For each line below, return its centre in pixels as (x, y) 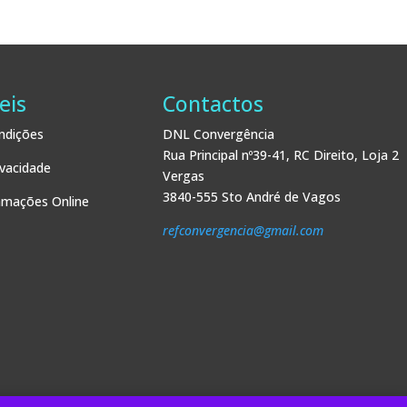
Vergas (184, 175)
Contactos (213, 103)
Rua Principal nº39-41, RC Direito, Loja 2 (281, 154)
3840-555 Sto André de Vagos (252, 196)
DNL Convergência (219, 134)
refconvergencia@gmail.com (243, 230)
